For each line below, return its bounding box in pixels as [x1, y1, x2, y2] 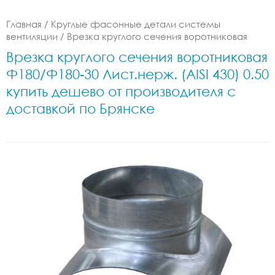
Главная [6, 18, 42, 29]
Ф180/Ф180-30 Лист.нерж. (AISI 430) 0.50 [6, 66, 269, 82]
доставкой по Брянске [6, 100, 155, 117]
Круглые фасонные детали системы [51, 18, 220, 29]
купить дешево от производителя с [6, 83, 236, 99]
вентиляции [6, 31, 58, 42]
